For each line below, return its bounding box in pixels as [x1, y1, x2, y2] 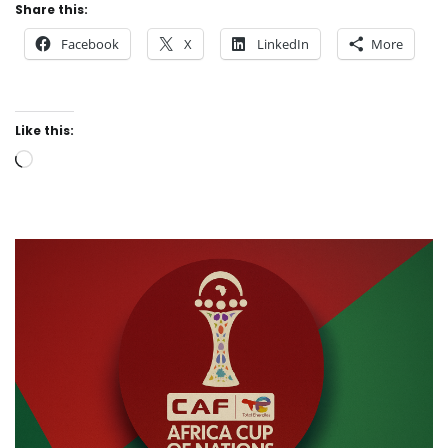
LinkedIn [257, 35, 309, 54]
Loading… [32, 149, 101, 173]
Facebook [61, 35, 119, 54]
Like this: [15, 122, 74, 140]
